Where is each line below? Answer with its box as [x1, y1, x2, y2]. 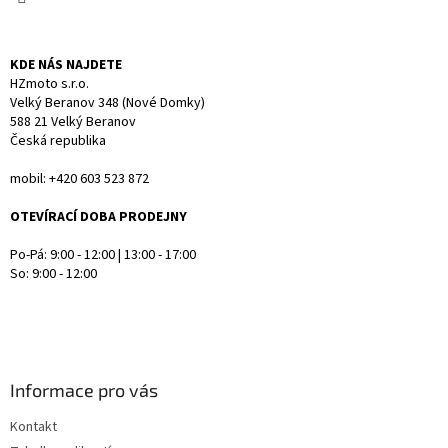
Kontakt [10, 416, 57, 437]
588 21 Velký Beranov [10, 111, 136, 132]
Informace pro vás [10, 378, 158, 401]
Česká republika [10, 130, 106, 151]
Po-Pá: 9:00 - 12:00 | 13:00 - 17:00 [10, 244, 196, 265]
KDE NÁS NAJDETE [10, 54, 122, 75]
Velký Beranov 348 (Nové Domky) [10, 92, 205, 113]
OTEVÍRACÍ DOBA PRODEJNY [10, 206, 187, 227]
